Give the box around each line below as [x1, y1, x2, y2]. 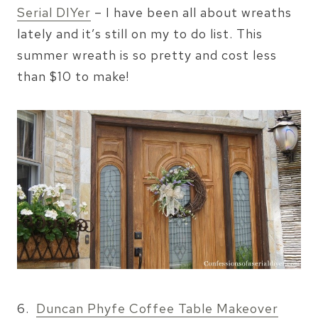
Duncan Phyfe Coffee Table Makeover [36, 300, 278, 317]
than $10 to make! [17, 67, 129, 84]
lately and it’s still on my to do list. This [17, 25, 263, 42]
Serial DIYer [17, 4, 91, 21]
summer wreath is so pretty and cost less [17, 46, 277, 63]
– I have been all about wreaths [91, 4, 292, 21]
